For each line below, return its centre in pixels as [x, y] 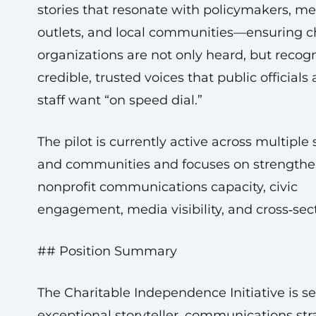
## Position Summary [107, 251]
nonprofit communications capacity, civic [167, 187]
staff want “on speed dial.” [120, 100]
